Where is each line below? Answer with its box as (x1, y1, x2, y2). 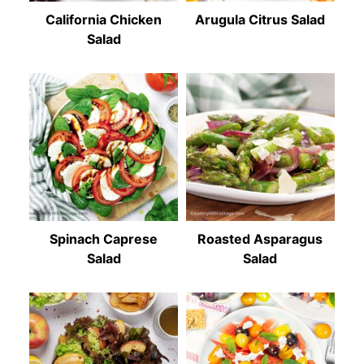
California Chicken (45, 11, 162, 28)
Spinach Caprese (50, 231, 158, 248)
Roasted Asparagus (197, 231, 323, 248)
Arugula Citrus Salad (195, 11, 326, 28)
